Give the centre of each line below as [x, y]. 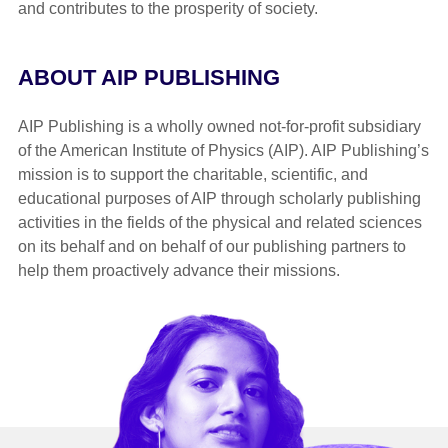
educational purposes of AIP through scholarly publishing [219, 198]
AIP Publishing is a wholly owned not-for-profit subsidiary [219, 126]
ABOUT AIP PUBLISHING [148, 78]
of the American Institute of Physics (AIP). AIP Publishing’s [223, 150]
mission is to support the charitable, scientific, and [192, 174]
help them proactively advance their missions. [178, 270]
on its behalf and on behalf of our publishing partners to [211, 246]
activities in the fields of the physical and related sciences [219, 222]
